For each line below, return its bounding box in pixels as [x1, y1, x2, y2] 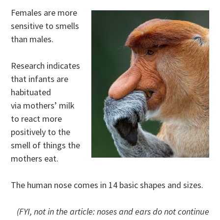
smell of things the [11, 139, 81, 151]
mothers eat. [11, 153, 59, 165]
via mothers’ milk [11, 100, 75, 111]
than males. [11, 33, 54, 45]
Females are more [11, 7, 78, 19]
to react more [11, 113, 62, 125]
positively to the [11, 126, 71, 138]
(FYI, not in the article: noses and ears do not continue [16, 206, 209, 218]
